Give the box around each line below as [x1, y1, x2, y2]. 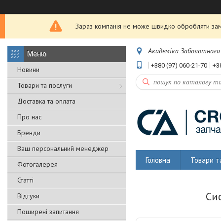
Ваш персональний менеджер [17, 144, 109, 153]
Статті [17, 176, 34, 184]
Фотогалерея [17, 160, 58, 169]
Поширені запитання [17, 207, 79, 216]
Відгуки [17, 191, 39, 200]
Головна [146, 155, 170, 165]
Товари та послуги [17, 81, 72, 90]
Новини [17, 65, 39, 74]
